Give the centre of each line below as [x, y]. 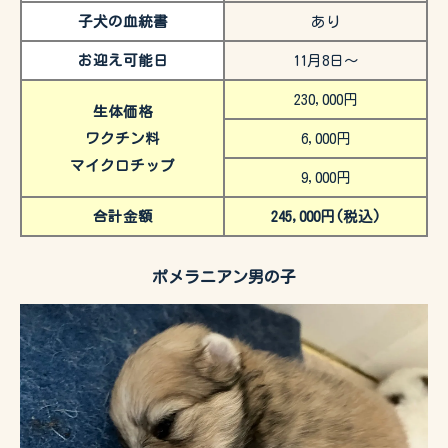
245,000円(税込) [325, 217]
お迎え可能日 [122, 61]
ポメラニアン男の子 [224, 277]
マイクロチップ [122, 166]
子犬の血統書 [122, 22]
